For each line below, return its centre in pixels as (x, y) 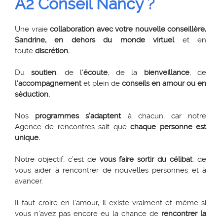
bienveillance (166, 73)
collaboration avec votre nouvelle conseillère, (128, 29)
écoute (96, 73)
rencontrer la (184, 214)
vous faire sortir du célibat (146, 159)
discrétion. (52, 51)
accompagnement (50, 83)
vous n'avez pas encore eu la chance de (88, 214)
